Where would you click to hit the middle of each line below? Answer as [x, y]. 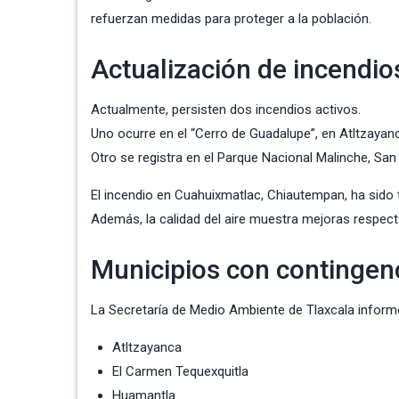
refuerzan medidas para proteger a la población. [231, 19]
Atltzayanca [147, 348]
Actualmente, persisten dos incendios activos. [226, 110]
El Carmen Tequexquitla [180, 372]
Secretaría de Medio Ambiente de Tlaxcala [232, 310]
